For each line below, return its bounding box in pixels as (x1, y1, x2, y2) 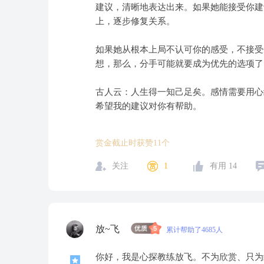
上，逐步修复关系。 (95, 16, 175, 26)
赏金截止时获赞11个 (95, 138, 170, 147)
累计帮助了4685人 (166, 226, 223, 234)
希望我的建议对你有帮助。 (95, 101, 202, 111)
